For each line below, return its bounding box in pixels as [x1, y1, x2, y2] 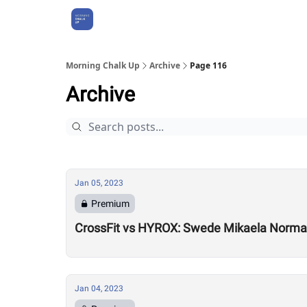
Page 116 [190, 60, 227, 71]
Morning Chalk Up [66, 60, 140, 71]
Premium [91, 198, 130, 209]
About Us [110, 14, 144, 24]
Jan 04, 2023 [75, 284, 123, 293]
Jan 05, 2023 [75, 178, 123, 188]
